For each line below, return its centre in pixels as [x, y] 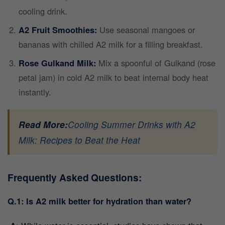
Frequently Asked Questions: [75, 178]
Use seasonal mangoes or [146, 30]
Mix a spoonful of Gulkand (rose [156, 63]
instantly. [35, 92]
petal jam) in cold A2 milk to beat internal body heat [114, 78]
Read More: [43, 125]
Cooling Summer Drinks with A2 [132, 125]
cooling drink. [43, 11]
